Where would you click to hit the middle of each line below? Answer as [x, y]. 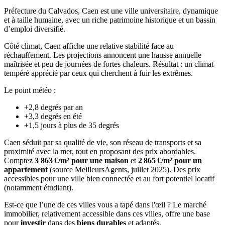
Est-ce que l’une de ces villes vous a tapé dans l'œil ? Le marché [105, 204]
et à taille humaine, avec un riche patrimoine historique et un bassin [110, 20]
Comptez [19, 160]
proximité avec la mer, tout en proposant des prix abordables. [100, 151]
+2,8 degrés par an [53, 107]
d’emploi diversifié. [35, 29]
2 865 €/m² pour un [170, 160]
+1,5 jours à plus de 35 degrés [72, 125]
